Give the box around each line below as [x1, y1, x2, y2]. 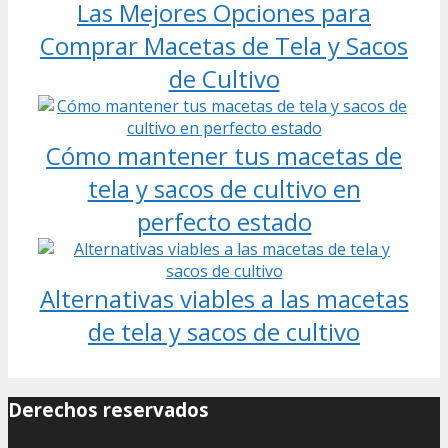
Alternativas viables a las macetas [39, 281, 409, 315]
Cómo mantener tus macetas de [46, 138, 402, 172]
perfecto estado [136, 204, 312, 238]
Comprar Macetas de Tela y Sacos [40, 28, 408, 62]
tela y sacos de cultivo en [87, 171, 361, 205]
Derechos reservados [8, 396, 209, 422]
